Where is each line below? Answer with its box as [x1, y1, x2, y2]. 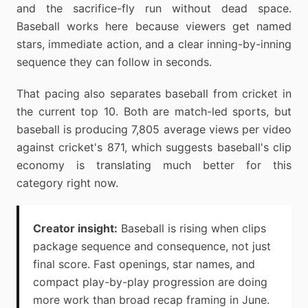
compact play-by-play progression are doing [33, 275, 267, 289]
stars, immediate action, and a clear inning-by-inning [16, 37, 291, 51]
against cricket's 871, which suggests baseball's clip [16, 140, 291, 154]
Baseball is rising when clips [118, 221, 266, 235]
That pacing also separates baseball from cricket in [16, 87, 291, 100]
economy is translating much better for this [16, 158, 291, 172]
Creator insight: [33, 221, 118, 235]
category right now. [16, 176, 118, 190]
